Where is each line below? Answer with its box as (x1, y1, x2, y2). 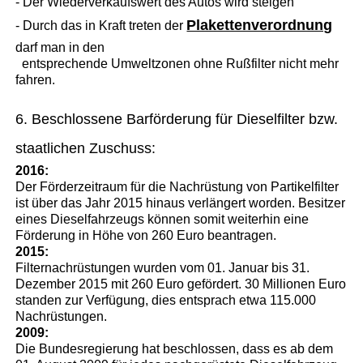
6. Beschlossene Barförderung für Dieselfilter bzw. (15, 110, 339, 127)
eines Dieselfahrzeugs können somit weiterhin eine (15, 211, 310, 226)
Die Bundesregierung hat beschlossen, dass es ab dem (15, 341, 334, 356)
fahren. (15, 72, 56, 87)
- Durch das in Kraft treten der (15, 18, 187, 32)
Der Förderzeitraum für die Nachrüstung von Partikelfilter (15, 179, 340, 194)
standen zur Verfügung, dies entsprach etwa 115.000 (15, 293, 317, 307)
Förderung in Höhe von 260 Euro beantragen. (15, 228, 277, 242)
